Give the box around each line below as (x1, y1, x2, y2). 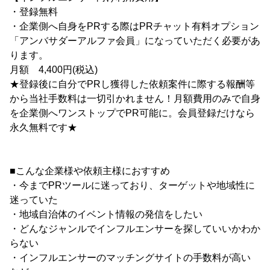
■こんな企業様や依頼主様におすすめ (10, 166, 170, 177)
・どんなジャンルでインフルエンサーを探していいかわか (10, 224, 260, 234)
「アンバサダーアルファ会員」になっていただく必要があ (10, 36, 260, 46)
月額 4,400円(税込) (10, 64, 98, 75)
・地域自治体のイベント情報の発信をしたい (10, 209, 202, 220)
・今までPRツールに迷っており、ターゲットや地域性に (10, 180, 255, 191)
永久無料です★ (10, 122, 77, 133)
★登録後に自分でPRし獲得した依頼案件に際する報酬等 (10, 79, 255, 90)
